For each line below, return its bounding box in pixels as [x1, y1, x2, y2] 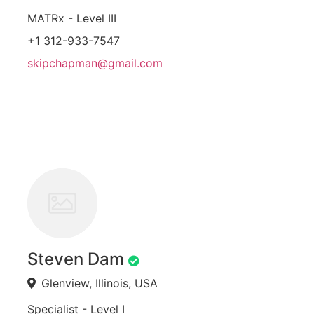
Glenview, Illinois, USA [41, 276, 158, 291]
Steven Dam [27, 249, 124, 270]
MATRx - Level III [27, 11, 116, 26]
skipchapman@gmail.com [27, 56, 163, 71]
